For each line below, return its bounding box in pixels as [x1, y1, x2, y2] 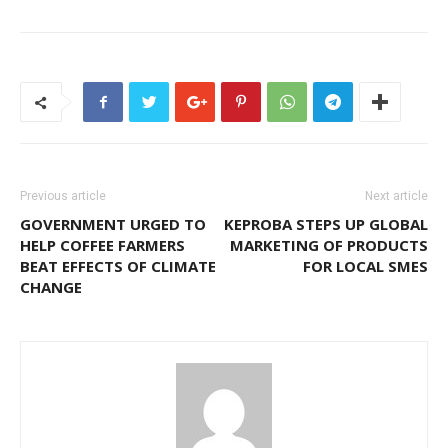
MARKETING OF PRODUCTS [230, 235, 428, 256]
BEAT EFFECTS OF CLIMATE [20, 256, 216, 277]
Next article [365, 189, 428, 204]
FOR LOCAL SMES [303, 256, 428, 277]
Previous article [20, 189, 106, 204]
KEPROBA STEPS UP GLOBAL [224, 214, 428, 235]
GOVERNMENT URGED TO [20, 214, 206, 235]
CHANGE [20, 277, 82, 298]
